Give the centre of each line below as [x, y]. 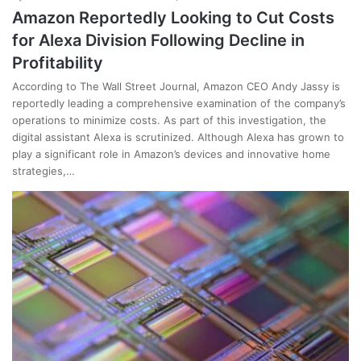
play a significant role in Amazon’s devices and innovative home [171, 154]
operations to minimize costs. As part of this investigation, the [169, 120]
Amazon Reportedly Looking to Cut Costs [173, 17]
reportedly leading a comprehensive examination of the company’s [179, 103]
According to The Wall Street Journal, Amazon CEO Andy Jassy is [176, 86]
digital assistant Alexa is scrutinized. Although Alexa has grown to [178, 137]
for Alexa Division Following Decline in [158, 40]
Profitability [58, 62]
